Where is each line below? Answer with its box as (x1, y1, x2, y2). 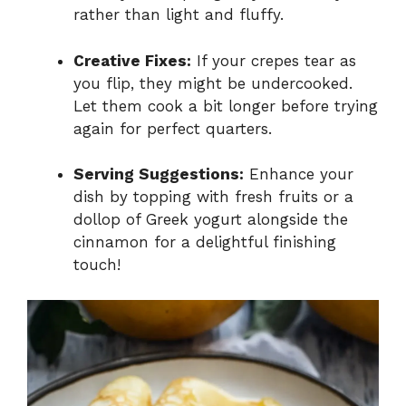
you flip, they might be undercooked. (73, 73, 353, 92)
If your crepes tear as (191, 51, 356, 70)
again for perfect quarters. (73, 119, 272, 138)
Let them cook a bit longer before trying (73, 96, 378, 115)
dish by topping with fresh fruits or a (73, 188, 353, 207)
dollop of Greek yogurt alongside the (73, 210, 348, 229)
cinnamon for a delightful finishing (73, 233, 336, 252)
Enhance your (244, 165, 353, 184)
